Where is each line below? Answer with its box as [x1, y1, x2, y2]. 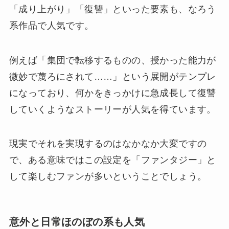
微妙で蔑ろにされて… [9, 71, 103, 82]
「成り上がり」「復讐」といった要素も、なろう [9, 4, 216, 14]
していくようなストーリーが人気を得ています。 [9, 104, 216, 114]
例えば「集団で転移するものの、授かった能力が [9, 55, 216, 65]
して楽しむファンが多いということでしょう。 [9, 171, 207, 182]
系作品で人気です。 [9, 20, 94, 31]
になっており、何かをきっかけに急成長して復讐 [9, 87, 216, 98]
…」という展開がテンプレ [103, 71, 216, 82]
